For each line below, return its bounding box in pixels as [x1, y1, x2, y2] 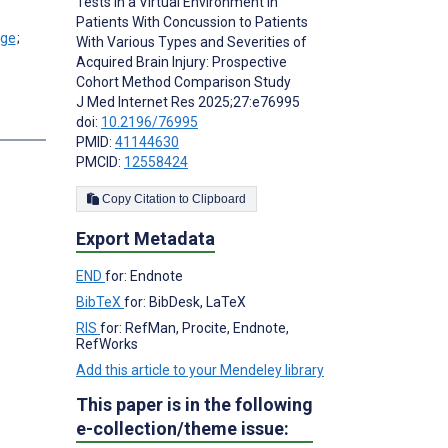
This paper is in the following [76, 394, 313, 416]
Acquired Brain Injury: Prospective [76, 54, 287, 71]
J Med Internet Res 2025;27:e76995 [76, 94, 300, 111]
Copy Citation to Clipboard [192, 192, 246, 207]
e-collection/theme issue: [76, 418, 289, 440]
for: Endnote [105, 268, 183, 285]
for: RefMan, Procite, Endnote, [100, 320, 289, 337]
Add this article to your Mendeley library [76, 362, 324, 379]
